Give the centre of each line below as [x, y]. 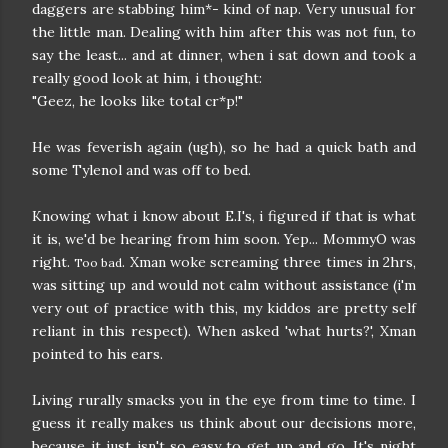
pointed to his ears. [97, 354]
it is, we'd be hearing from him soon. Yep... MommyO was [224, 239]
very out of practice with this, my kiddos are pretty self [224, 308]
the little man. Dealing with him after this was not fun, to [224, 32]
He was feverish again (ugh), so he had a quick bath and [224, 147]
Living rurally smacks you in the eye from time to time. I [224, 400]
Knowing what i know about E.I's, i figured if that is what [224, 216]
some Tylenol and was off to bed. [141, 170]
